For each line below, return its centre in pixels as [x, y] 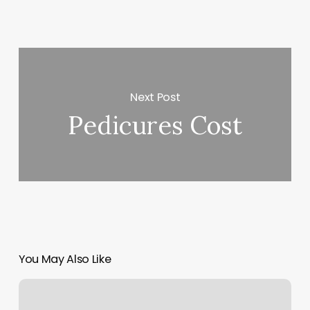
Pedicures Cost [155, 126]
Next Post [155, 97]
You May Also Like [65, 259]
